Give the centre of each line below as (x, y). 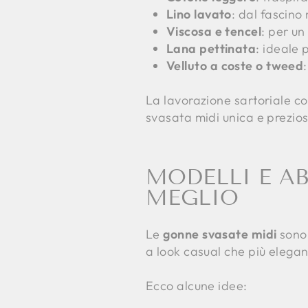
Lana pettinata (211, 48)
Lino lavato (199, 14)
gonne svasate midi (220, 234)
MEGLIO (192, 197)
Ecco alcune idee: (197, 285)
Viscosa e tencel (214, 31)
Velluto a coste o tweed (235, 65)
